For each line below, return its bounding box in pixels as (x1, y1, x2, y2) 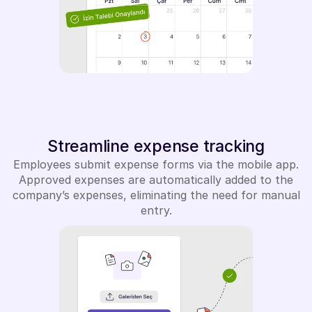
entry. (140, 203, 172, 217)
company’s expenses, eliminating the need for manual (12, 188, 300, 202)
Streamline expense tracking (47, 136, 265, 156)
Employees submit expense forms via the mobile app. (13, 157, 299, 171)
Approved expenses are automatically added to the (19, 173, 293, 187)
